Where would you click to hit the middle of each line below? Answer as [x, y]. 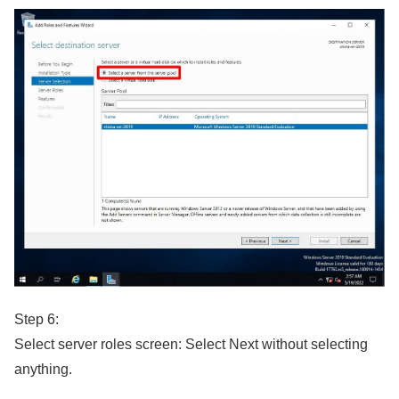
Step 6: [37, 319]
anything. [43, 369]
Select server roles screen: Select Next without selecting [191, 344]
